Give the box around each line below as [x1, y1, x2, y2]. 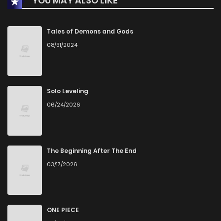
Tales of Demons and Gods [47, 27, 133, 36]
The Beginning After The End [47, 146, 137, 155]
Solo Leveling [47, 87, 88, 95]
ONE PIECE [47, 206, 79, 215]
